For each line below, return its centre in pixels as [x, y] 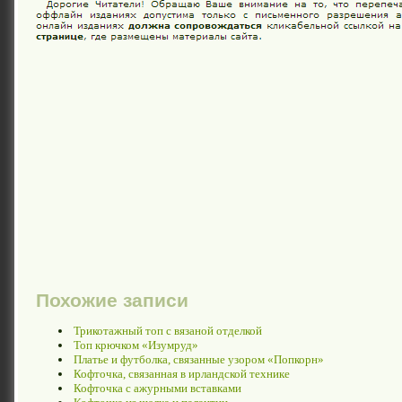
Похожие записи [112, 300]
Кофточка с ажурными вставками [157, 389]
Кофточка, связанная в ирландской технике [182, 374]
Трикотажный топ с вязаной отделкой [168, 331]
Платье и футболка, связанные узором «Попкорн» [199, 360]
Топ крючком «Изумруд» [136, 345]
